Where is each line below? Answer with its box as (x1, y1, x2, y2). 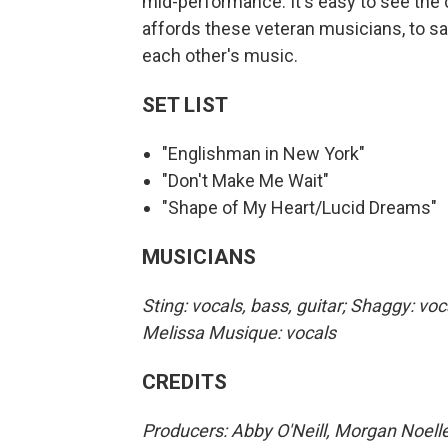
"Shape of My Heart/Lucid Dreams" (162, 196, 437, 218)
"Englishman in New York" (162, 142, 365, 164)
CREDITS (142, 368, 227, 394)
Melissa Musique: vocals (142, 321, 336, 343)
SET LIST (142, 91, 228, 117)
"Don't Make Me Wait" (162, 169, 329, 191)
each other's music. (142, 44, 298, 66)
